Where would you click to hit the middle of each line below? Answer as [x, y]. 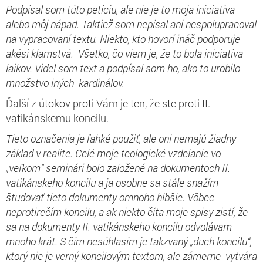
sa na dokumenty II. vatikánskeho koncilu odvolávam [119, 226]
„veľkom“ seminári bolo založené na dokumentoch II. [118, 168]
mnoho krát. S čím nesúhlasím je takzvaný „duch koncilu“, [129, 241]
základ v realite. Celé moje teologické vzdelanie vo [113, 153]
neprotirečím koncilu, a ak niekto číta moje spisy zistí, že [127, 212]
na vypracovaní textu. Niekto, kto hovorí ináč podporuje [123, 38]
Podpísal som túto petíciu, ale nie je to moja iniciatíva [120, 9]
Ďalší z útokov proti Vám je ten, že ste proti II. [108, 103]
